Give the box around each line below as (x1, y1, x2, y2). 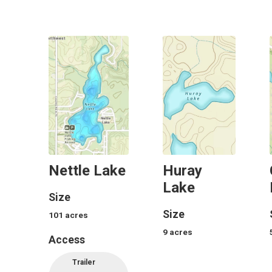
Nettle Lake (49, 161, 126, 179)
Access (49, 234, 85, 246)
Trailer (72, 257, 95, 267)
